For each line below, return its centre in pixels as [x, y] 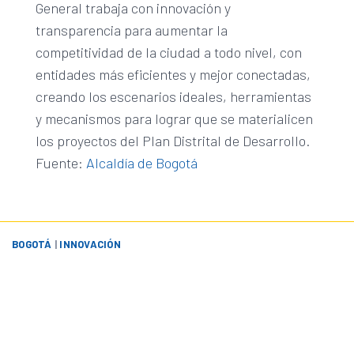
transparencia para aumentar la [131, 30]
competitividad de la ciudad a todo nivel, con [168, 53]
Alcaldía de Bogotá [141, 163]
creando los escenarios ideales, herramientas [173, 97]
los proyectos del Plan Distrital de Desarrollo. [175, 141]
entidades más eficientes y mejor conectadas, [173, 75]
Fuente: [60, 163]
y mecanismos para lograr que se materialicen [174, 119]
